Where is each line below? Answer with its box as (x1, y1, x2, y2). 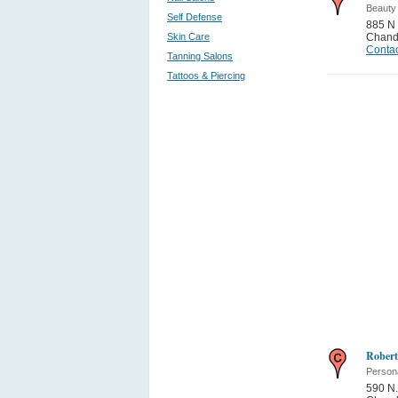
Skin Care (167, 31, 210, 42)
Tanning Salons (167, 51, 233, 61)
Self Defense (167, 12, 222, 22)
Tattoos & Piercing (167, 70, 245, 81)
